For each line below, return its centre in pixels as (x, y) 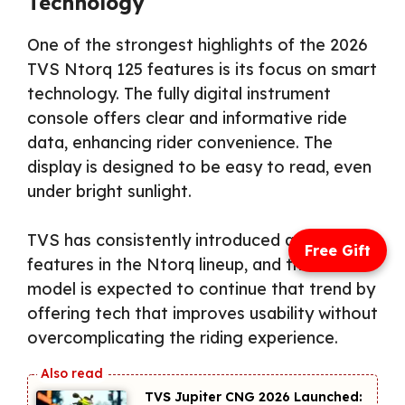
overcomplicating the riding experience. (183, 337)
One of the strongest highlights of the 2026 (198, 44)
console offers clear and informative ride (187, 118)
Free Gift (338, 250)
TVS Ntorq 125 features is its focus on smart (202, 69)
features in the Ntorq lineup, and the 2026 (191, 264)
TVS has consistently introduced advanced (194, 240)
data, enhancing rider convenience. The (180, 142)
